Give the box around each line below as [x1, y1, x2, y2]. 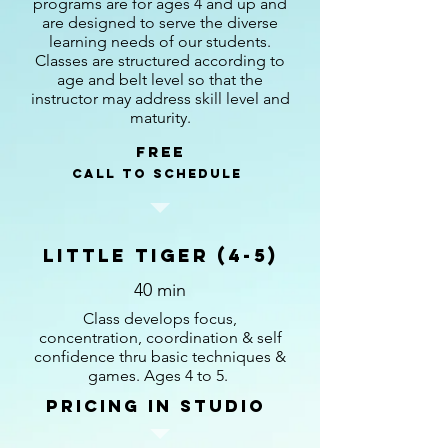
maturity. [129, 108, 191, 127]
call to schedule [71, 166, 242, 181]
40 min [134, 279, 186, 301]
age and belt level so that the [57, 70, 263, 89]
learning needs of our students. [49, 32, 271, 51]
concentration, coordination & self [38, 328, 282, 347]
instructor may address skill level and [30, 89, 290, 108]
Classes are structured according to [35, 51, 285, 70]
